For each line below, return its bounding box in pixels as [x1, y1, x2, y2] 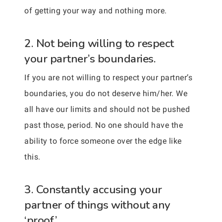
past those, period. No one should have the [24, 120, 183, 130]
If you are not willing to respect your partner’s [24, 73, 192, 82]
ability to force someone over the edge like [24, 136, 182, 146]
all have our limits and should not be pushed [24, 105, 190, 114]
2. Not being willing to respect [24, 36, 174, 51]
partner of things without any [24, 197, 170, 213]
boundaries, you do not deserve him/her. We [24, 89, 187, 98]
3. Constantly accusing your [24, 182, 162, 197]
